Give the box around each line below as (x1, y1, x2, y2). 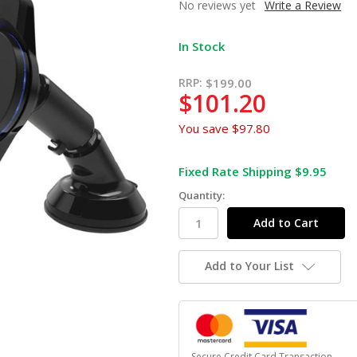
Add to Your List (204, 258, 294, 274)
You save (178, 120, 229, 136)
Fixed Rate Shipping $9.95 (178, 163, 327, 179)
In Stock (178, 37, 225, 54)
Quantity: (178, 188, 225, 203)
